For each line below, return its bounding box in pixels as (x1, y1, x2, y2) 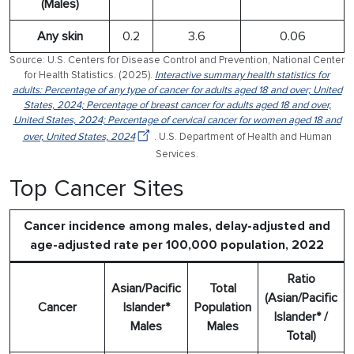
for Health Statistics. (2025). (24, 68, 155, 81)
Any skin (36, 28, 83, 44)
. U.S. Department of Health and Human (153, 130, 332, 143)
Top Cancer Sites (9, 173, 184, 203)
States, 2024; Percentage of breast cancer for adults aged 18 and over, (23, 98, 331, 111)
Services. (156, 147, 198, 160)
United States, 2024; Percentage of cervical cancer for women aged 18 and (13, 113, 341, 126)
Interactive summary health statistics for (155, 68, 330, 81)
